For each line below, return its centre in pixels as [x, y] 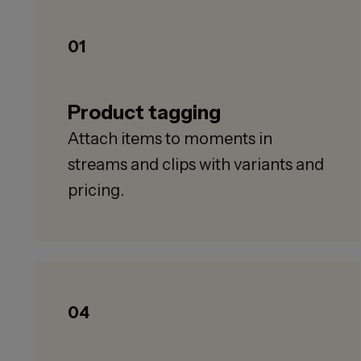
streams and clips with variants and [196, 165]
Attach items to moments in [170, 139]
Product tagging [144, 113]
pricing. [96, 191]
